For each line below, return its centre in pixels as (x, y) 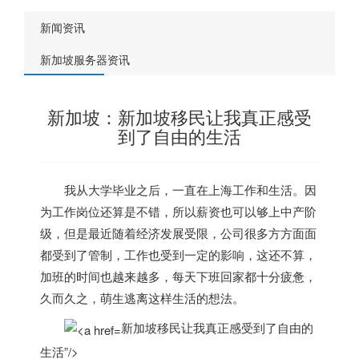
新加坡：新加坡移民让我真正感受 (179, 117)
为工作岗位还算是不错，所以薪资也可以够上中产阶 (178, 211)
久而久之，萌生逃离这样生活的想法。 (142, 298)
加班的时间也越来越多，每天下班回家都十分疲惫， (178, 276)
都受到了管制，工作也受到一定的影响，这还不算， (178, 254)
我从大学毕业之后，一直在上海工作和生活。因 (190, 190)
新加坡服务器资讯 (85, 59)
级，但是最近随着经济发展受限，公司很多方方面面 (178, 233)
